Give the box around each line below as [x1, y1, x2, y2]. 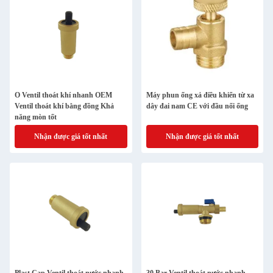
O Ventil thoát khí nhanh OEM [15, 91, 112, 99]
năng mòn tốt [15, 113, 57, 121]
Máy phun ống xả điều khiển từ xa [146, 91, 254, 99]
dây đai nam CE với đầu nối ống [146, 102, 248, 110]
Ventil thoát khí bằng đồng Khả [15, 102, 114, 110]
